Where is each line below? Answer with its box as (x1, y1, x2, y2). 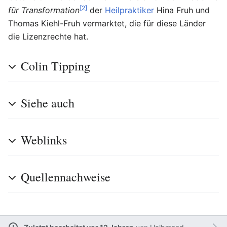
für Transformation (8, 5, 80, 15)
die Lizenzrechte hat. (8, 31, 88, 42)
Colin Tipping (21, 58, 90, 74)
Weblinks (21, 132, 67, 148)
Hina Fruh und (154, 5, 210, 15)
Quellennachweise (21, 169, 110, 185)
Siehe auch (21, 95, 74, 111)
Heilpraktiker (105, 5, 154, 15)
